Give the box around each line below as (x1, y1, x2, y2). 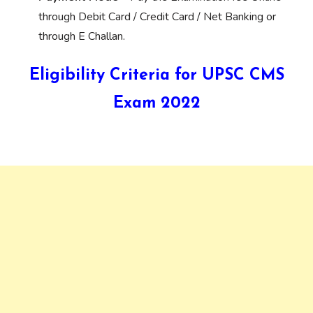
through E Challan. (38, 28, 125, 44)
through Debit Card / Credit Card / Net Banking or (38, 8, 276, 24)
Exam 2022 (112, 95, 201, 112)
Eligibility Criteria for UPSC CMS (29, 67, 284, 84)
